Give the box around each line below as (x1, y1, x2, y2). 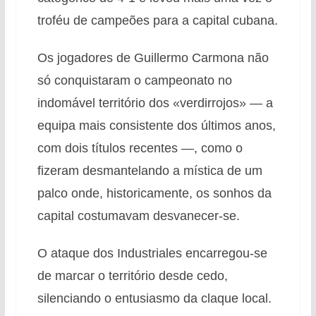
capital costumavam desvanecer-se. (37, 208, 240, 223)
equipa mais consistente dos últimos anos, (37, 118, 276, 133)
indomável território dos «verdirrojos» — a (37, 95, 273, 110)
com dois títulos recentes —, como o (37, 140, 243, 155)
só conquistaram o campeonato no (37, 73, 232, 87)
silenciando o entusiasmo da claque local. (37, 291, 272, 305)
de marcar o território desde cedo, (37, 268, 228, 283)
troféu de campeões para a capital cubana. (37, 13, 278, 28)
